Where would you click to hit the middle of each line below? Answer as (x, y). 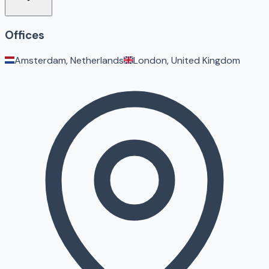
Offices (25, 35)
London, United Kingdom (187, 60)
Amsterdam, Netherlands (69, 60)
